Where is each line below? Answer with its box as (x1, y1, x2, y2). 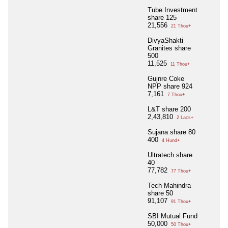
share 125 (148, 14, 177, 22)
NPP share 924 (148, 82, 192, 91)
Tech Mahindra (148, 182, 191, 190)
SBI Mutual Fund (148, 212, 197, 220)
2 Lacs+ (175, 115, 193, 121)
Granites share (148, 44, 191, 52)
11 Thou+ (169, 62, 190, 67)
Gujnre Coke (148, 75, 184, 83)
